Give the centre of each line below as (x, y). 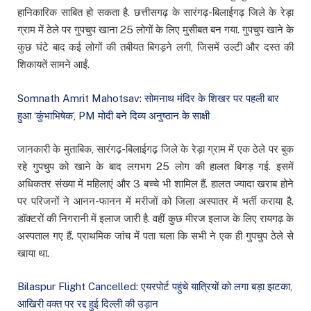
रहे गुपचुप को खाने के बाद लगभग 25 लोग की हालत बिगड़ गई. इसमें (155, 166)
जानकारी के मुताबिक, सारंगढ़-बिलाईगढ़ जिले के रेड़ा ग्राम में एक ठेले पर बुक (155, 149)
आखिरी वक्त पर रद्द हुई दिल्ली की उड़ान (88, 303)
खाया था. (33, 253)
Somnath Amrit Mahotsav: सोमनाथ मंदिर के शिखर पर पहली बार (148, 98)
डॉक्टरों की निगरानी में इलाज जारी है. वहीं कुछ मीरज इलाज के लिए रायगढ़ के (155, 218)
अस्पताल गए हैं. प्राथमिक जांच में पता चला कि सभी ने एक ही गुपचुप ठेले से (155, 235)
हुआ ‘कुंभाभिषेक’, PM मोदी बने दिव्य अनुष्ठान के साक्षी (114, 115)
